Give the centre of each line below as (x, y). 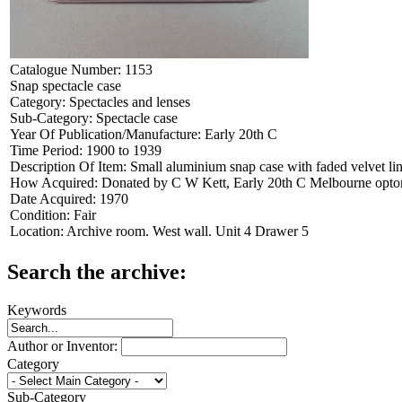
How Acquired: (56, 182)
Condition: (42, 214)
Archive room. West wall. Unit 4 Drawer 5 (188, 231)
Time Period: (48, 150)
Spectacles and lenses (130, 101)
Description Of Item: (70, 166)
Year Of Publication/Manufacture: (107, 134)
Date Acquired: (55, 198)
